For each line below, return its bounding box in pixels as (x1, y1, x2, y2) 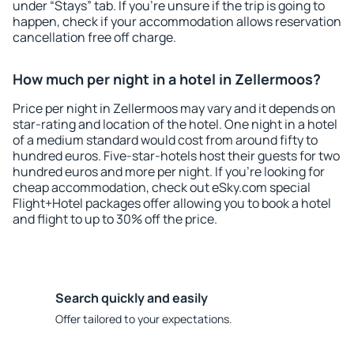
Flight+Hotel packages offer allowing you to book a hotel (13, 194, 331, 212)
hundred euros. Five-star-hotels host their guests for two (13, 147, 340, 164)
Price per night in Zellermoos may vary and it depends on (13, 100, 336, 117)
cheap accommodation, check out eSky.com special (13, 179, 311, 196)
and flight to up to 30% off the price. (13, 210, 217, 228)
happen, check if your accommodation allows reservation (13, 13, 341, 30)
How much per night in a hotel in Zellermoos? (13, 70, 321, 88)
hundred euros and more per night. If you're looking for (13, 163, 325, 180)
